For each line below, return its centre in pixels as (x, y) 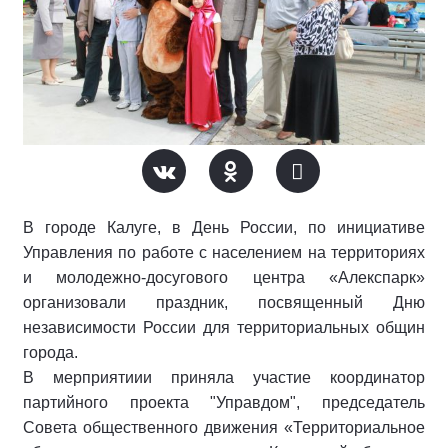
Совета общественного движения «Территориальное (224, 427)
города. (50, 352)
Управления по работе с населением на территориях (224, 252)
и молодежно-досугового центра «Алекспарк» (224, 277)
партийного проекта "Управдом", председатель (224, 402)
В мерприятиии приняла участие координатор (224, 377)
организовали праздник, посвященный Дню (224, 302)
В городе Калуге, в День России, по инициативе (224, 227)
